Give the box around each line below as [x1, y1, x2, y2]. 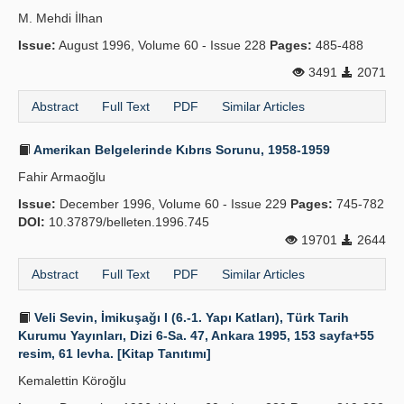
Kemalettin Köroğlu [18, 373, 126, 388]
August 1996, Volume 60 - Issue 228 [56, 38, 270, 52]
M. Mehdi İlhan [18, 11, 103, 25]
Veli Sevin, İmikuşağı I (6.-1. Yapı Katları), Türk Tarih [31, 310, 349, 325]
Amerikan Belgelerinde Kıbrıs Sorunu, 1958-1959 [31, 142, 330, 157]
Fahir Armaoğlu [18, 170, 106, 184]
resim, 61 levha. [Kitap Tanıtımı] [18, 346, 211, 361]
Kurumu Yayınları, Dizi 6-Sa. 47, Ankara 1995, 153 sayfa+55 [18, 328, 374, 343]
